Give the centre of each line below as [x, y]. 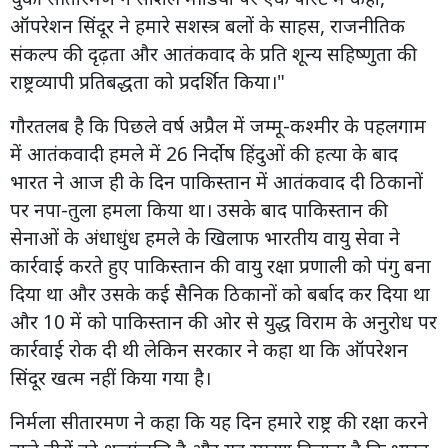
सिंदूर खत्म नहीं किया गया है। [110, 377]
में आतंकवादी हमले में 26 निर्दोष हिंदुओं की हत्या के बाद [204, 153]
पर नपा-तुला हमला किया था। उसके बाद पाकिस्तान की [199, 209]
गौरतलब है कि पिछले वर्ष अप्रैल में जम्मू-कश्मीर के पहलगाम [218, 125]
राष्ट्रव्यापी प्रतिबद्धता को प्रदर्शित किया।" [147, 81]
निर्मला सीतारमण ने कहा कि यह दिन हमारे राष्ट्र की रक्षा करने [219, 421]
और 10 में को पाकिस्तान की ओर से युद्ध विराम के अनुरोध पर [223, 321]
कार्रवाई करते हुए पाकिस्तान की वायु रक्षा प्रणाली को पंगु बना [220, 265]
